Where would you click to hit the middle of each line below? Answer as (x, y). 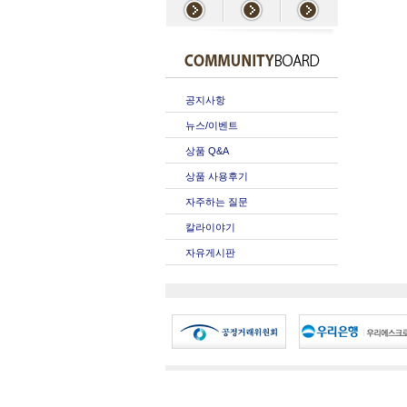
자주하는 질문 (217, 202)
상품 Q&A (207, 151)
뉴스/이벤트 (212, 125)
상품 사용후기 (217, 176)
